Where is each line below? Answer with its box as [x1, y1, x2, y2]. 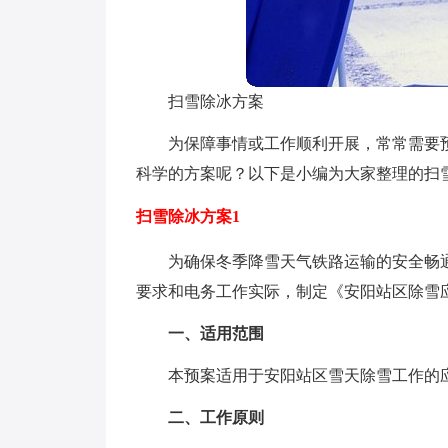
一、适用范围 [168, 325, 264, 342]
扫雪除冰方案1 [136, 208, 240, 225]
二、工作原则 [168, 409, 264, 426]
